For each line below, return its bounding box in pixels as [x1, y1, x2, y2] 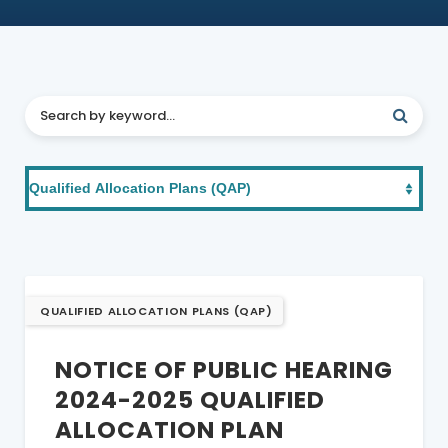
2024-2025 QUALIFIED [55, 384, 325, 417]
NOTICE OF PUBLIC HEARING [55, 354, 393, 387]
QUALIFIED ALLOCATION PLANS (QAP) [40, 303, 273, 320]
